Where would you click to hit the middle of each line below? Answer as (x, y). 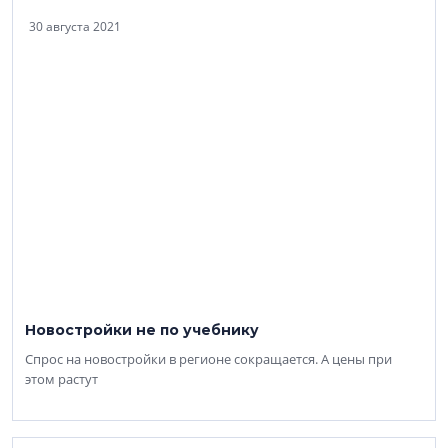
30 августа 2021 (75, 26)
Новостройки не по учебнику (142, 330)
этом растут (61, 379)
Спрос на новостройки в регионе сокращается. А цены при (208, 359)
